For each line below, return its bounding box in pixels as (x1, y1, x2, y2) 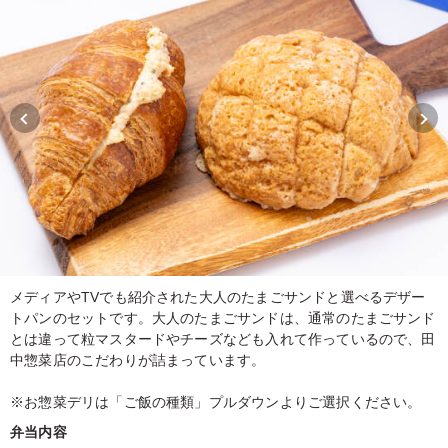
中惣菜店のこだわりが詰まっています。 (10, 351, 266, 368)
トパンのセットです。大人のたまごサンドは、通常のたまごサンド (10, 309, 436, 326)
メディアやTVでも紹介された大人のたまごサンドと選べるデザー (10, 288, 426, 305)
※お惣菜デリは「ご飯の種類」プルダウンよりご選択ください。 (10, 393, 422, 410)
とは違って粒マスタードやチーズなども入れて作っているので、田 (10, 330, 436, 347)
